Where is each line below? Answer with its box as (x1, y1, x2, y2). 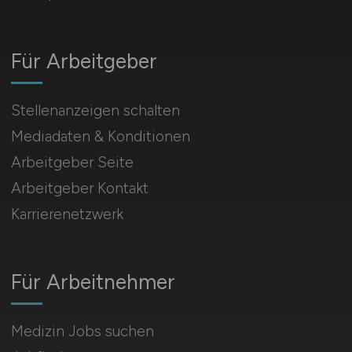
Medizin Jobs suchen (10, 322, 154, 340)
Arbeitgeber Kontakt (10, 179, 148, 197)
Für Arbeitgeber (10, 49, 157, 74)
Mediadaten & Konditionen (10, 127, 190, 145)
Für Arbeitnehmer (10, 269, 175, 295)
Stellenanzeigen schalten (10, 101, 180, 119)
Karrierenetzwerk (10, 205, 123, 223)
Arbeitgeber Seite (10, 153, 134, 171)
